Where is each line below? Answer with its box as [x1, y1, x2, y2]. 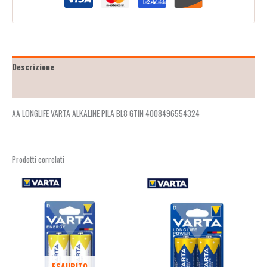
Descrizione [12, 60, 54, 73]
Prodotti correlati [12, 153, 64, 165]
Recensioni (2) [12, 82, 64, 94]
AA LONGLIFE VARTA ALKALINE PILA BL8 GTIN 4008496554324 [12, 107, 200, 119]
